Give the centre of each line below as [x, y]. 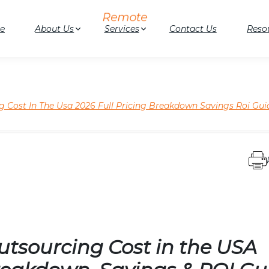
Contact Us [193, 29]
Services [122, 29]
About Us [55, 29]
